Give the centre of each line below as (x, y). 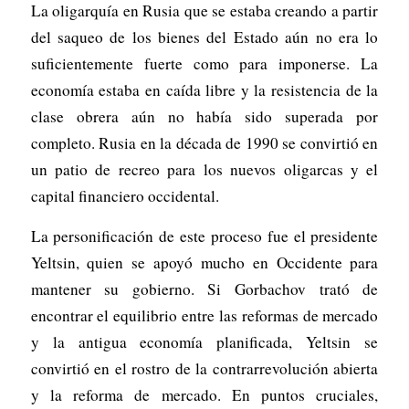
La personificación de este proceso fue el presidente (204, 236)
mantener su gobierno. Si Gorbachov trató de (204, 289)
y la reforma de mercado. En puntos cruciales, (204, 395)
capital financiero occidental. (125, 196)
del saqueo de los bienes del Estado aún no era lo (204, 37)
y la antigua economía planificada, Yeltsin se (204, 342)
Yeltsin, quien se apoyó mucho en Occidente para (204, 263)
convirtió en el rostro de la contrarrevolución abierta (204, 369)
